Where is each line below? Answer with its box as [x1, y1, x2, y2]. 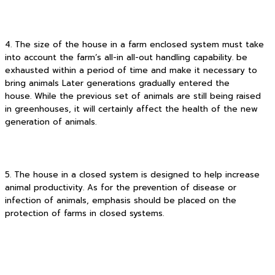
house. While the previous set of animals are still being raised [5, 90, 261, 103]
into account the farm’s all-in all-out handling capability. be [5, 51, 247, 64]
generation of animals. [5, 115, 96, 128]
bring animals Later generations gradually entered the [5, 77, 230, 90]
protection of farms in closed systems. [5, 207, 164, 220]
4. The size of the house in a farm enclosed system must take [5, 38, 264, 51]
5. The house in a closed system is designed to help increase [5, 168, 260, 181]
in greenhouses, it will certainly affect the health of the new [5, 103, 258, 115]
